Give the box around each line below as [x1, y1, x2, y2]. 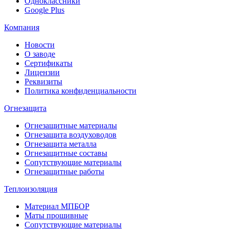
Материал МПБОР [25, 201, 89, 211]
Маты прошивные [25, 211, 88, 220]
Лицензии [25, 67, 60, 77]
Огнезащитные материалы [25, 121, 117, 130]
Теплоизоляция [4, 184, 57, 193]
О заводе [25, 49, 55, 58]
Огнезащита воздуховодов [25, 130, 117, 139]
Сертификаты [25, 58, 73, 67]
